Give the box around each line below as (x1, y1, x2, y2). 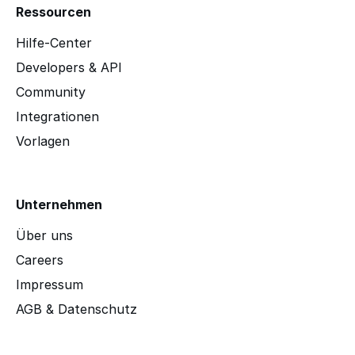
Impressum (16, 277, 83, 292)
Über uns (16, 227, 73, 243)
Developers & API (16, 59, 122, 75)
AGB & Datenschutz (16, 301, 137, 317)
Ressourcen (16, 4, 91, 20)
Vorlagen (16, 133, 70, 149)
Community (16, 84, 86, 100)
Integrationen (16, 109, 99, 124)
